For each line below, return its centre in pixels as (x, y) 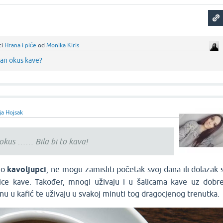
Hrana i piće (21, 46)
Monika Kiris (63, 46)
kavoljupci (27, 170)
